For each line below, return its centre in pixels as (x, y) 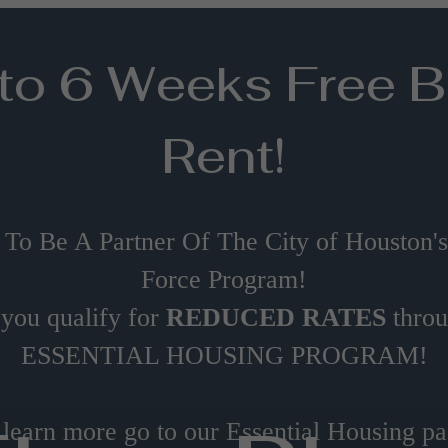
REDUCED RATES (279, 317)
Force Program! (224, 279)
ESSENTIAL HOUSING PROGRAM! (224, 355)
